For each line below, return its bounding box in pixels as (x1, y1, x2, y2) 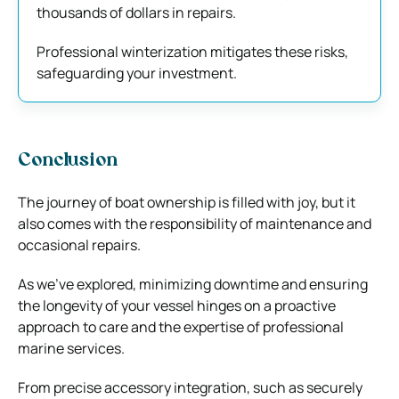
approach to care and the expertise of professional (18, 316, 344, 337)
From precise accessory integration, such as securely (18, 377, 362, 397)
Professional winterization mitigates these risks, (37, 41, 348, 61)
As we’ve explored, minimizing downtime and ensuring (18, 273, 368, 294)
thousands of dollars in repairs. (37, 2, 236, 22)
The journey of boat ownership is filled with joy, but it (18, 191, 355, 212)
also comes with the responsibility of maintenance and (18, 213, 371, 233)
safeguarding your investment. (37, 62, 237, 83)
